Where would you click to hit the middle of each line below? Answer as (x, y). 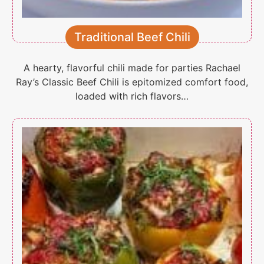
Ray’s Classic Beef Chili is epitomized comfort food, (132, 82)
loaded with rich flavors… (132, 96)
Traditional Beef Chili (132, 37)
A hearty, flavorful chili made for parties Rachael (132, 68)
